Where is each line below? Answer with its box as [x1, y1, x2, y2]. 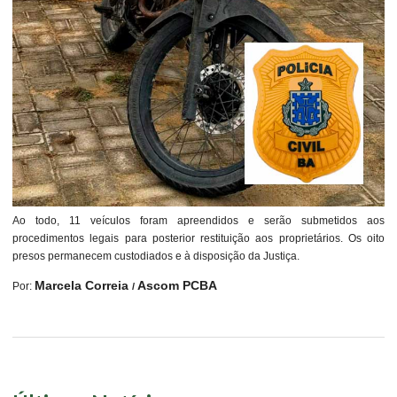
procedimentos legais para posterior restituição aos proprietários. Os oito [12, 232, 385, 245]
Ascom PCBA [137, 278, 217, 293]
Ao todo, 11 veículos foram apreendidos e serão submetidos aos [12, 214, 385, 228]
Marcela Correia [35, 278, 132, 293]
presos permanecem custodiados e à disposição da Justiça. [12, 250, 300, 263]
